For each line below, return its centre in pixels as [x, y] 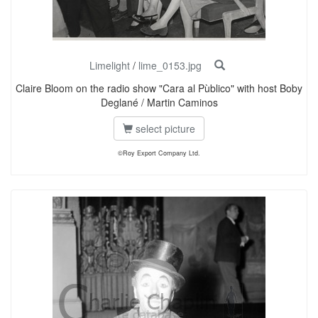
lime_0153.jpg [170, 65]
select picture [164, 128]
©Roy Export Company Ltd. [159, 153]
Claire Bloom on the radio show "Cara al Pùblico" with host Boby [159, 88]
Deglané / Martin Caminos [159, 102]
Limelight [109, 65]
